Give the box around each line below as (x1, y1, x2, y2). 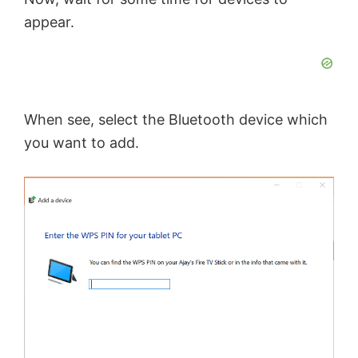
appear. (24, 14, 74, 31)
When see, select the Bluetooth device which (24, 111, 328, 129)
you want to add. (24, 134, 139, 152)
